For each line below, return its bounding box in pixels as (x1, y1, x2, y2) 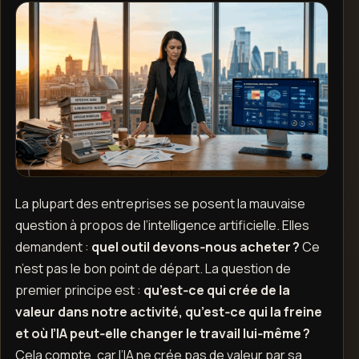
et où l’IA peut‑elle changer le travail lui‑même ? (14, 324, 310, 342)
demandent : (14, 237, 91, 256)
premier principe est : (14, 280, 143, 299)
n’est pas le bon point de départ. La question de (14, 259, 291, 277)
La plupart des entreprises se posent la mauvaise (14, 194, 305, 212)
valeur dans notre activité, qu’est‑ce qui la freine (14, 302, 322, 321)
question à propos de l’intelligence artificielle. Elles (14, 216, 309, 234)
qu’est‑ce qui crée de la (143, 280, 290, 299)
